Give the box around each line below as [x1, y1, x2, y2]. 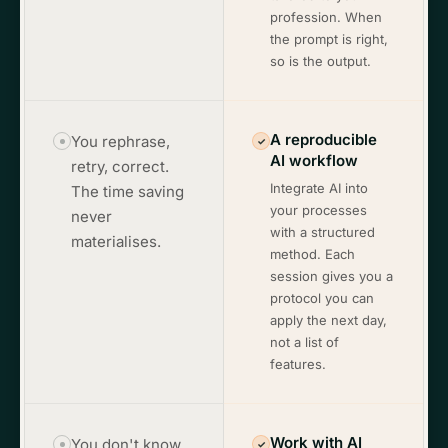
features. [270, 356, 326, 372]
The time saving [71, 182, 184, 201]
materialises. [71, 232, 161, 251]
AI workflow [270, 151, 358, 170]
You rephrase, [71, 132, 170, 151]
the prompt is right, [270, 31, 388, 47]
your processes [270, 202, 367, 218]
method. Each [270, 246, 355, 262]
